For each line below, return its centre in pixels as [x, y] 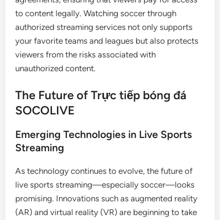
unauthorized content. [56, 68]
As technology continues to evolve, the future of [104, 171]
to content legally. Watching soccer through [96, 13]
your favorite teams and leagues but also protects [107, 41]
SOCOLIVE [45, 110]
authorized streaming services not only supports [104, 27]
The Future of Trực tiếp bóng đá [101, 95]
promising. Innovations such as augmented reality [107, 198]
